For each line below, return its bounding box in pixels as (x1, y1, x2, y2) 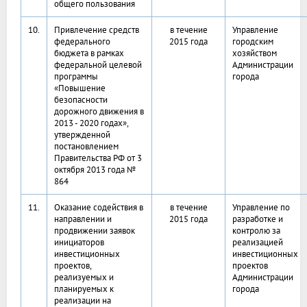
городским (232, 36, 273, 48)
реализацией (232, 236, 283, 249)
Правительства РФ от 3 (54, 152, 142, 164)
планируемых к (54, 283, 114, 295)
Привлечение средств (54, 24, 139, 36)
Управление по (232, 201, 290, 214)
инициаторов (54, 236, 104, 249)
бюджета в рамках (54, 47, 124, 60)
